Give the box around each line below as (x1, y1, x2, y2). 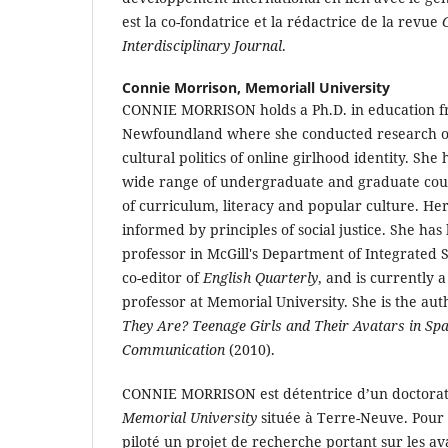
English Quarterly (203, 267, 318, 287)
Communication (122, 339, 225, 359)
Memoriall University (245, 77, 390, 97)
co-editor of (122, 267, 203, 287)
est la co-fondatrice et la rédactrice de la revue (122, 11, 442, 31)
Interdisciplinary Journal (122, 35, 282, 55)
